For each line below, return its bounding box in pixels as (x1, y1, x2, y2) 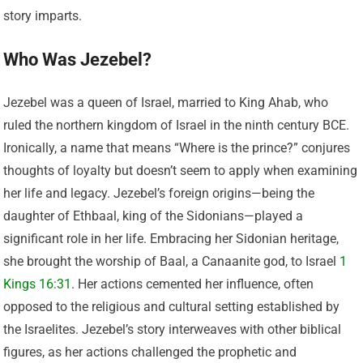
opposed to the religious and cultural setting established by (3, 299, 340, 315)
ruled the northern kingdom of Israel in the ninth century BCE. (3, 117, 350, 134)
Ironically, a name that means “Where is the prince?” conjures (3, 140, 351, 156)
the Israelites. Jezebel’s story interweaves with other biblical (3, 322, 342, 338)
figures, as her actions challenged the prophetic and (3, 344, 297, 361)
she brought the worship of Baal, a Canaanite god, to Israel (3, 254, 340, 270)
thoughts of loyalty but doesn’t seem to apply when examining (3, 163, 358, 179)
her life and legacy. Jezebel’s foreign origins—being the (3, 186, 315, 202)
